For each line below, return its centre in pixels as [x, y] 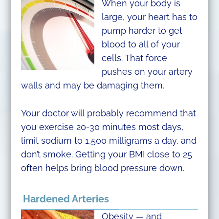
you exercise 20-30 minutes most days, [102, 127]
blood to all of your [141, 44]
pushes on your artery [147, 72]
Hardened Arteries [66, 199]
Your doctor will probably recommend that [108, 113]
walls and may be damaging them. [92, 86]
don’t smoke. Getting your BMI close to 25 [106, 154]
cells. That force [134, 58]
